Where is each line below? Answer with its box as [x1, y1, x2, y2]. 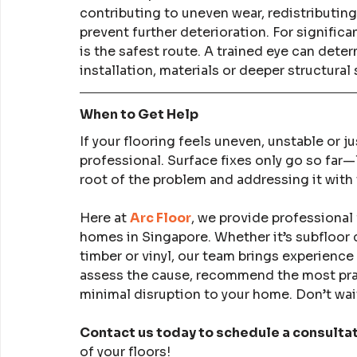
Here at [80, 210, 130, 226]
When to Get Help [80, 106, 198, 123]
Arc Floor [130, 210, 191, 226]
